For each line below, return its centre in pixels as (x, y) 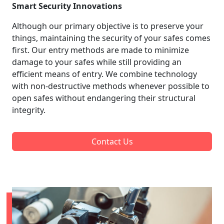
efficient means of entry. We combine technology (104, 74)
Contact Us (112, 141)
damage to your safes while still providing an (97, 62)
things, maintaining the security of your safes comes (111, 38)
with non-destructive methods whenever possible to (111, 86)
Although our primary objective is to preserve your (108, 26)
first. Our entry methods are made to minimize (100, 50)
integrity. (29, 110)
